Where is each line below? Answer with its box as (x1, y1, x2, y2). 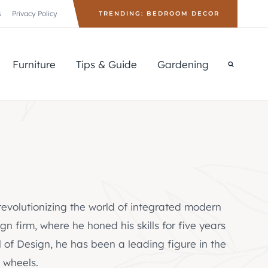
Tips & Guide (76, 57, 137, 71)
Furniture (13, 57, 56, 71)
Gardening (157, 57, 209, 71)
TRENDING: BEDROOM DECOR (99, 10, 220, 17)
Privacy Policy (12, 9, 57, 18)
